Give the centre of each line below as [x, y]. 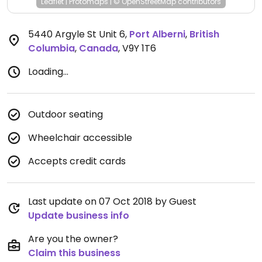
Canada [99, 48]
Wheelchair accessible [80, 138]
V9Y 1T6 [139, 48]
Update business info [79, 216]
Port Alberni [157, 34]
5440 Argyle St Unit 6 [77, 34]
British [204, 34]
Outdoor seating [65, 114]
